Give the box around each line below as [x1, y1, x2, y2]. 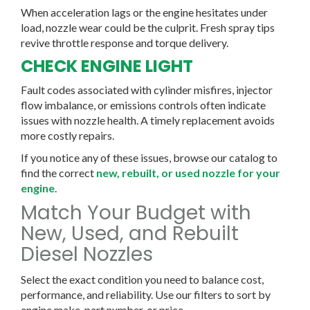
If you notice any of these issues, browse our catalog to [21, 150, 277, 164]
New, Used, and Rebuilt [21, 219, 239, 247]
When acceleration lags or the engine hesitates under [21, 5, 268, 19]
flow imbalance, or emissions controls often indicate [21, 98, 266, 111]
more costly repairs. [21, 128, 114, 142]
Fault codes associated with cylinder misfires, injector [21, 82, 273, 96]
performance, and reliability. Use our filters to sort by [21, 287, 271, 301]
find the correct [21, 165, 96, 179]
